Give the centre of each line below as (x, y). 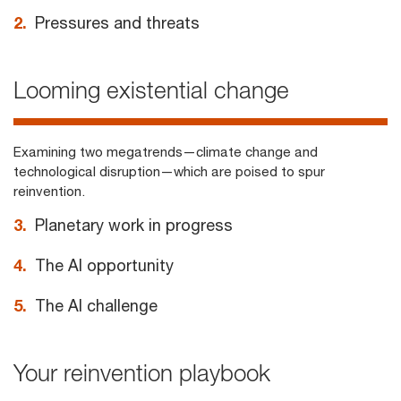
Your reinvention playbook (142, 373)
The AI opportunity (104, 265)
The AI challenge (96, 305)
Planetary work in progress (134, 225)
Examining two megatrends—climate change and (166, 151)
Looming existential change (151, 90)
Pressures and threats (117, 22)
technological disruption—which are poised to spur (169, 171)
